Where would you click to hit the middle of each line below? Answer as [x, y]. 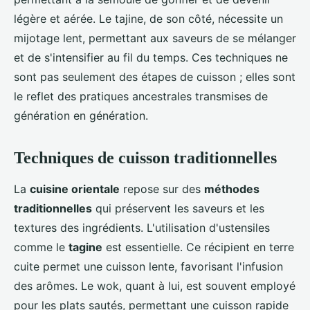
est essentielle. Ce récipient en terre [198, 247]
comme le [41, 247]
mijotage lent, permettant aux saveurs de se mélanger [155, 38]
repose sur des [162, 189]
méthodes [232, 189]
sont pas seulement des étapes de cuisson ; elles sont [155, 77]
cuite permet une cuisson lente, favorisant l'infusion [148, 267]
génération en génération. [81, 116]
